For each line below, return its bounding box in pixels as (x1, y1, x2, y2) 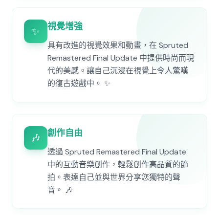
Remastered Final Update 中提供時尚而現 (47, 53, 194, 63)
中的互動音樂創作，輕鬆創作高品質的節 (47, 159, 188, 170)
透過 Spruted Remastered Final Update (47, 147, 186, 157)
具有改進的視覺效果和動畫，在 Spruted (47, 40, 188, 50)
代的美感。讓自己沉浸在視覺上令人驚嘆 (47, 66, 188, 76)
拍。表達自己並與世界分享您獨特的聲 (47, 172, 180, 182)
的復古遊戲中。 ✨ (47, 78, 110, 88)
